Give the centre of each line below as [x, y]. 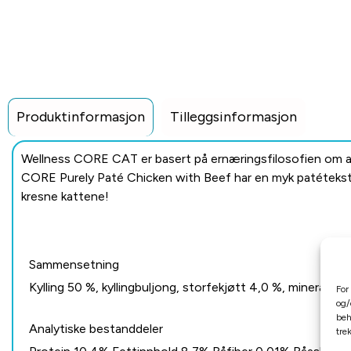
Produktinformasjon [81, 117]
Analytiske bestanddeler [96, 329]
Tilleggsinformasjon [233, 117]
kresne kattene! [65, 197]
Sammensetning [74, 265]
